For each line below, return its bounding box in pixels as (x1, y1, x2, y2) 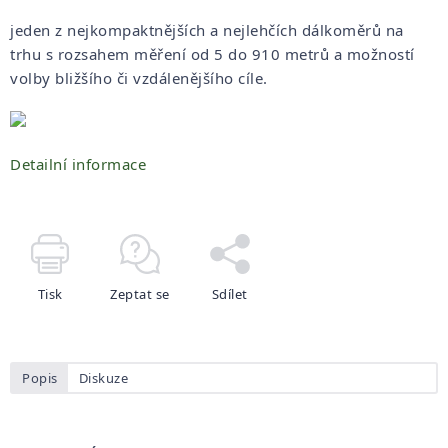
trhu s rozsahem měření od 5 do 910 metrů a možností (10, 44, 415, 64)
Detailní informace (10, 154, 146, 174)
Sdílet (211, 284, 248, 303)
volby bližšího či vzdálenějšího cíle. (10, 68, 272, 88)
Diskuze (78, 368, 128, 387)
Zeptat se (110, 284, 170, 303)
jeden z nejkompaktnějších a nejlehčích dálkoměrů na (10, 20, 404, 40)
